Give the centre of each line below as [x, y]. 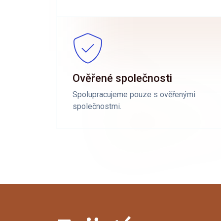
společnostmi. [97, 106]
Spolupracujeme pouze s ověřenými [134, 94]
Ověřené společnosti [122, 78]
